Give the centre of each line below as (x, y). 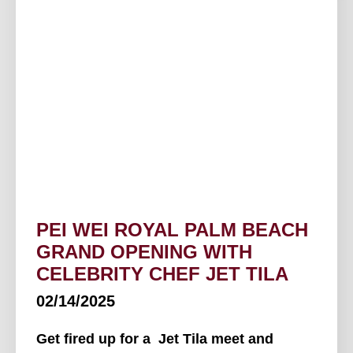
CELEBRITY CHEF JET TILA (162, 274)
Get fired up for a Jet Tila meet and (155, 339)
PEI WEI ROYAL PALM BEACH (172, 230)
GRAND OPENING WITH (144, 252)
